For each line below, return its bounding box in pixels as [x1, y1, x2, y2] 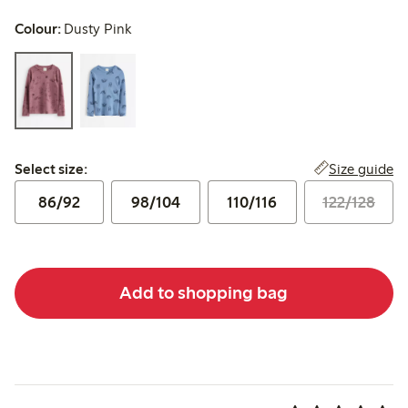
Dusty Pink [64, 20, 132, 38]
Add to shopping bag [119, 281, 289, 304]
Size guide [328, 159, 393, 178]
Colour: [15, 20, 61, 38]
